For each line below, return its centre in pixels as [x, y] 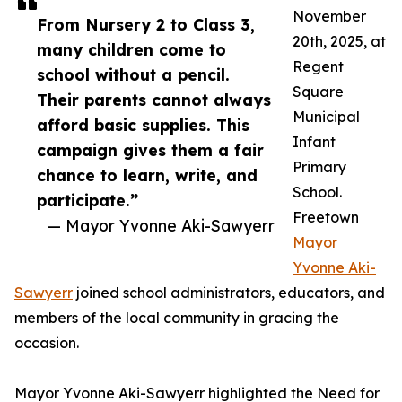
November [329, 17]
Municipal [326, 117]
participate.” [87, 201]
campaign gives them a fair [150, 150]
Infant [314, 142]
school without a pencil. [133, 75]
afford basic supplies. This [143, 125]
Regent [318, 67]
